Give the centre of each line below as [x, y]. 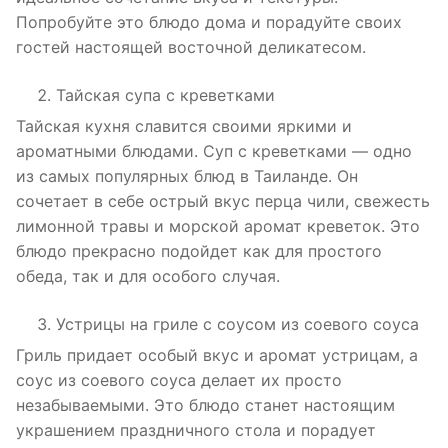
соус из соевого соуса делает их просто [179, 379]
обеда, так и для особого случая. [148, 276]
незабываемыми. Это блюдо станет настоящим [205, 404]
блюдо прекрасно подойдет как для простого [199, 251]
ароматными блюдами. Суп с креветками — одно [214, 151]
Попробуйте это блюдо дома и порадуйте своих [209, 22]
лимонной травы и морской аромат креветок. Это [218, 226]
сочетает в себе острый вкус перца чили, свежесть [223, 201]
